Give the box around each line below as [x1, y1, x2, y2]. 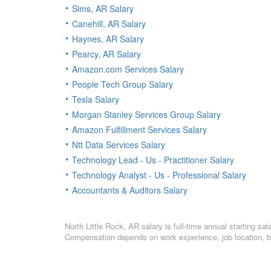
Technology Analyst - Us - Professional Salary [72, 169, 246, 181]
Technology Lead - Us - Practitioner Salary [72, 154, 234, 166]
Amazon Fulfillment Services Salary [72, 123, 207, 136]
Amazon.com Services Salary [72, 63, 184, 76]
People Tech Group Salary [72, 78, 173, 91]
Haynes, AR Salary [72, 33, 144, 45]
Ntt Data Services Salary [72, 139, 165, 151]
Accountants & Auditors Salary [72, 184, 188, 197]
